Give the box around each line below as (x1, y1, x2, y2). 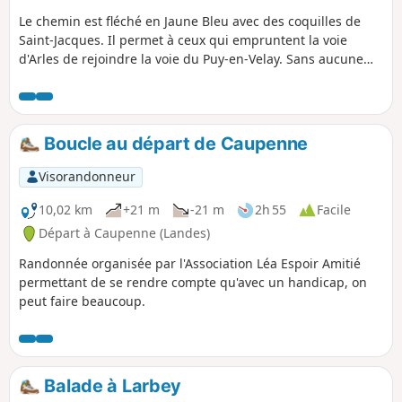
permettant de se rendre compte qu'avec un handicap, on (19, 274, 367, 292)
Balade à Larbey (39, 375, 182, 398)
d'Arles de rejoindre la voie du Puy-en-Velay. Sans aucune (19, 50, 363, 68)
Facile (317, 201, 351, 219)
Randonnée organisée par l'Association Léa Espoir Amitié (19, 255, 361, 273)
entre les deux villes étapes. (19, 88, 187, 106)
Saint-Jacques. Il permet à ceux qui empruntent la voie (19, 31, 347, 49)
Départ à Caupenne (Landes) (39, 224, 210, 242)
